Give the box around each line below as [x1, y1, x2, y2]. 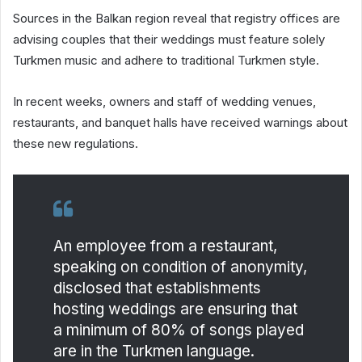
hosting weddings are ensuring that [53, 299, 297, 318]
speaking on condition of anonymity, [53, 257, 307, 276]
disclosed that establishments [53, 278, 261, 297]
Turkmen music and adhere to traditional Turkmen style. [13, 52, 319, 68]
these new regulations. [13, 135, 138, 151]
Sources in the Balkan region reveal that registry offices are [13, 10, 340, 26]
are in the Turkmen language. [53, 341, 255, 360]
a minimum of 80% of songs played [53, 320, 304, 339]
